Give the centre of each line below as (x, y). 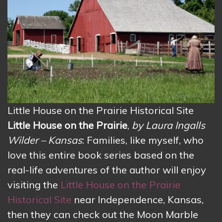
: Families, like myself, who (143, 140)
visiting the (34, 185)
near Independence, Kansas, (138, 200)
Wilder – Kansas (45, 140)
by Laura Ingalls (168, 125)
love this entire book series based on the (101, 155)
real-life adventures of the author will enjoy (107, 170)
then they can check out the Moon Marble (103, 215)
